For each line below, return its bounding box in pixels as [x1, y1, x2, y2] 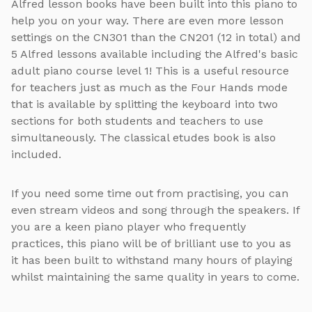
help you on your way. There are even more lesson [11, 14, 283, 28]
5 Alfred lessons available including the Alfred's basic [11, 47, 298, 61]
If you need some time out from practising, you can [11, 187, 288, 201]
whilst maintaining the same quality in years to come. [11, 270, 299, 284]
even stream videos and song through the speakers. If [11, 203, 299, 217]
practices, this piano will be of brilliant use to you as [11, 237, 291, 251]
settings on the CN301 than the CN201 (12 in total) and [11, 31, 301, 45]
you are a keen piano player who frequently [11, 220, 246, 234]
